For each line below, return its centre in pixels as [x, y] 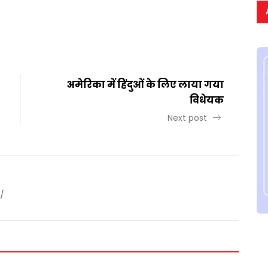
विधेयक [207, 100]
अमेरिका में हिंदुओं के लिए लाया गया [145, 85]
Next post [188, 118]
